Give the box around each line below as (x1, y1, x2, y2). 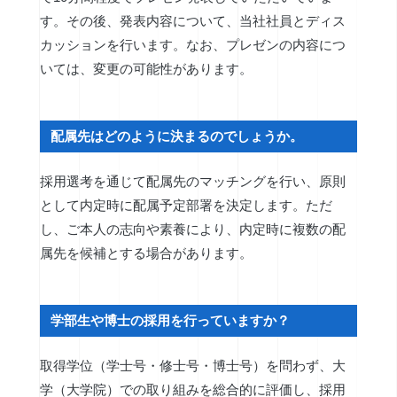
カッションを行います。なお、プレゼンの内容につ (39, 36, 346, 52)
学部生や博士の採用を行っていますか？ (51, 312, 291, 328)
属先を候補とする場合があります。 (39, 245, 253, 261)
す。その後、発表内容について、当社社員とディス (39, 12, 346, 28)
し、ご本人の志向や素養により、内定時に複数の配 (39, 222, 346, 237)
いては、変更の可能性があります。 (39, 60, 253, 76)
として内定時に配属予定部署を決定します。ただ (39, 198, 332, 214)
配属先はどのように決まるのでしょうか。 (51, 128, 304, 144)
